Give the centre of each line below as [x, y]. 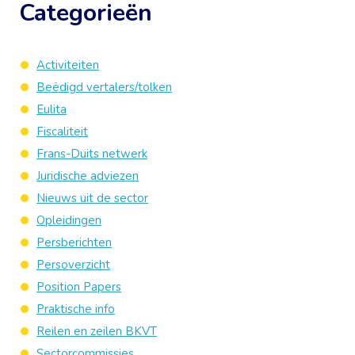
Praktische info [76, 309]
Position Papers [79, 287]
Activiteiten [68, 65]
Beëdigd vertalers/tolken [104, 87]
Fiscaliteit [62, 132]
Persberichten [74, 242]
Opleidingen [69, 220]
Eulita [52, 109]
